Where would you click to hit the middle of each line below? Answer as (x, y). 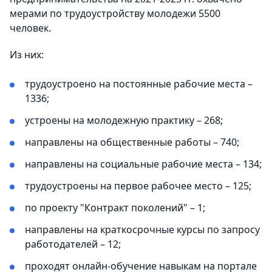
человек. (30, 28)
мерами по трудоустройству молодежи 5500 (115, 13)
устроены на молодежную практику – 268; (124, 120)
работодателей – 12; (73, 244)
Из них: (27, 55)
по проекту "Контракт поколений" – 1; (115, 208)
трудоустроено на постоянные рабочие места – (139, 84)
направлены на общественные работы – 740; (132, 142)
